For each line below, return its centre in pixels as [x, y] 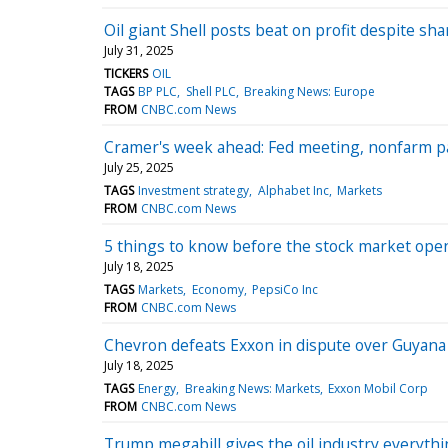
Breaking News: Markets [252, 388]
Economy [217, 289]
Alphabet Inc [293, 190]
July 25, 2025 [139, 167]
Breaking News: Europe [309, 91]
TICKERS [126, 73]
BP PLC [158, 91]
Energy [157, 388]
